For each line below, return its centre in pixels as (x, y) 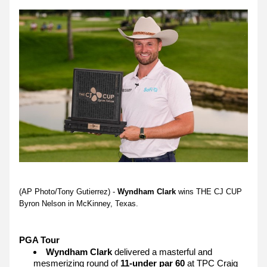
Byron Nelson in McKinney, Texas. (79, 204)
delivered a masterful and (162, 252)
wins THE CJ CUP (209, 192)
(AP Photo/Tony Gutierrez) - (68, 192)
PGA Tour (41, 240)
